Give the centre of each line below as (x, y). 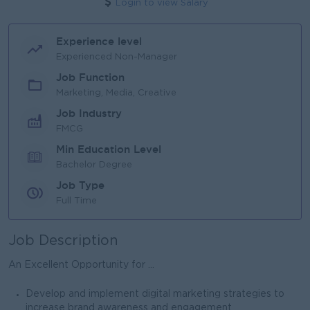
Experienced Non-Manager (117, 57)
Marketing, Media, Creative (116, 93)
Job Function (90, 77)
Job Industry (89, 113)
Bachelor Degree (94, 165)
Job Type (80, 185)
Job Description (63, 241)
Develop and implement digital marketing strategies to (155, 294)
